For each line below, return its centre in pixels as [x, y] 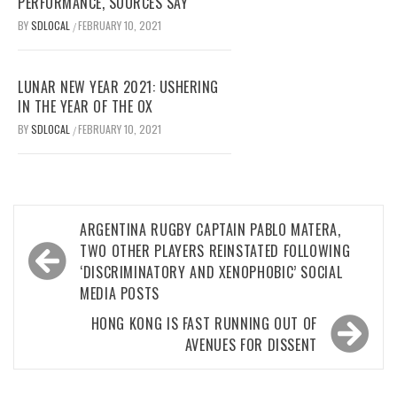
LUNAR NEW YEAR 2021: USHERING [118, 87]
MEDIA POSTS [120, 294]
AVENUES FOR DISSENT [251, 345]
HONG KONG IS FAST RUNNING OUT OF [204, 324]
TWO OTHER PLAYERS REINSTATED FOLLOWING [215, 251]
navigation [73, 258]
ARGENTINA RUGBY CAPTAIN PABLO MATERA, [210, 230]
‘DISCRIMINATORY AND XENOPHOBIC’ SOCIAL [211, 272]
